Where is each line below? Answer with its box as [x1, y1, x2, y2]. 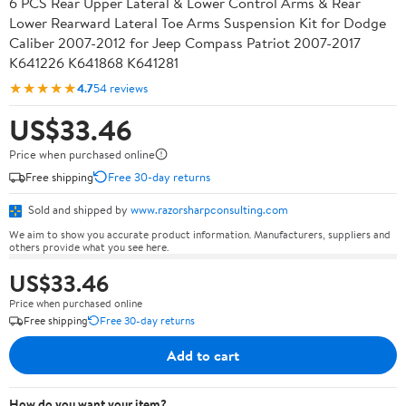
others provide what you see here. [9, 238, 169, 255]
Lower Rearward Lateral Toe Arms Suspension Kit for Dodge [9, 13, 386, 33]
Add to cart [167, 344, 239, 365]
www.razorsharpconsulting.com [130, 201, 288, 217]
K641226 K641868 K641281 [9, 53, 179, 72]
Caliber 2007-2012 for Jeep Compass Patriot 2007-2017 [9, 33, 361, 53]
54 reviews [93, 79, 148, 96]
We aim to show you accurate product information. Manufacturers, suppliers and [9, 226, 391, 242]
